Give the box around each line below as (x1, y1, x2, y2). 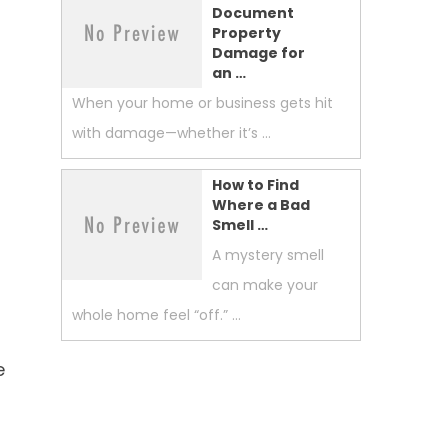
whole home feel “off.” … (72, 305, 241, 325)
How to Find (212, 175, 299, 195)
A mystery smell (212, 245, 324, 265)
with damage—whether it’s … (72, 123, 271, 143)
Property (212, 23, 281, 43)
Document (212, 3, 294, 23)
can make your (212, 275, 318, 295)
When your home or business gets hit (72, 93, 333, 113)
